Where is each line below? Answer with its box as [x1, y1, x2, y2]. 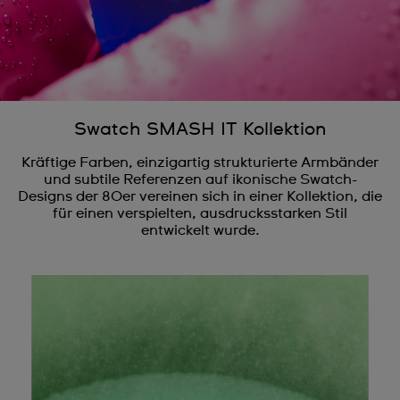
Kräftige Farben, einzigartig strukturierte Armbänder [21, 155, 379, 170]
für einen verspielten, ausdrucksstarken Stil [53, 206, 347, 221]
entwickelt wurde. [140, 223, 260, 237]
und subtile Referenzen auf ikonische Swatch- [43, 172, 357, 187]
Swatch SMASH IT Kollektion [73, 121, 327, 138]
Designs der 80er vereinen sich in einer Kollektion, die [18, 189, 382, 204]
